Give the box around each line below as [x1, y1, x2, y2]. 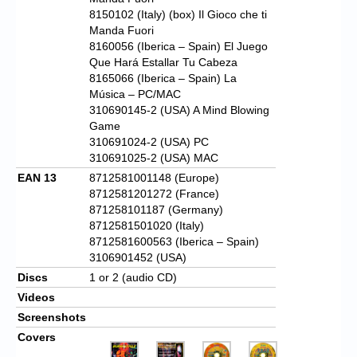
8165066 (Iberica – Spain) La [89, 71, 237, 84]
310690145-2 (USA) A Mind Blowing [89, 103, 269, 116]
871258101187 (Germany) [89, 202, 223, 216]
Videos [18, 290, 55, 304]
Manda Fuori [89, 23, 154, 37]
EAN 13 [18, 171, 57, 184]
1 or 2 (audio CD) [89, 270, 177, 284]
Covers [18, 330, 56, 343]
